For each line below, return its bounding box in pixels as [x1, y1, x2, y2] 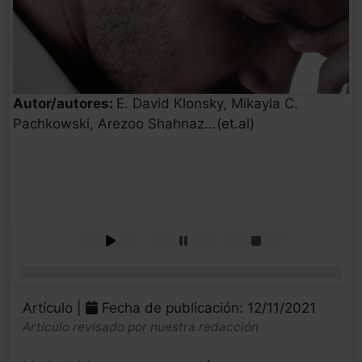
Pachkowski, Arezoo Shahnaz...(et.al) [13, 116, 255, 133]
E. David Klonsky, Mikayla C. [116, 95, 298, 112]
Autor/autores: [13, 95, 116, 112]
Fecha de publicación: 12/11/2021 [98, 300, 316, 317]
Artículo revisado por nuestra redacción [23, 319, 259, 335]
